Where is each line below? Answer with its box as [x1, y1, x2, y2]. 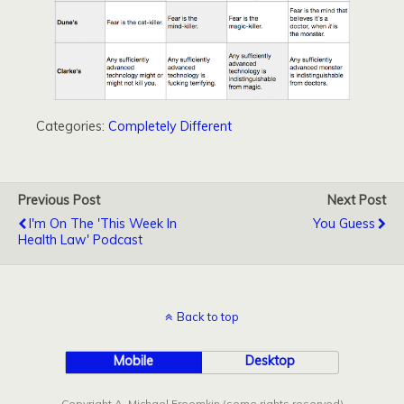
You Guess [313, 215, 375, 232]
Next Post [327, 191, 386, 208]
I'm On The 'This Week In [29, 215, 177, 232]
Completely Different [108, 117, 232, 134]
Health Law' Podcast [18, 231, 142, 248]
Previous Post [18, 191, 100, 208]
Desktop [245, 352, 296, 369]
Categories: [36, 117, 108, 134]
